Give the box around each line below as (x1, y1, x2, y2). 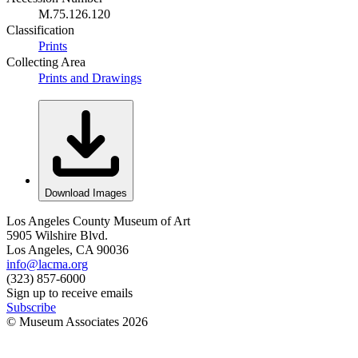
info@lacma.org (6, 257, 88, 271)
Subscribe (6, 300, 56, 314)
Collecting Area (6, 54, 86, 69)
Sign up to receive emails (6, 285, 133, 300)
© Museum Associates (6, 314, 122, 328)
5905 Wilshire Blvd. (6, 228, 108, 242)
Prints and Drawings (38, 70, 141, 85)
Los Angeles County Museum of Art (6, 213, 190, 228)
